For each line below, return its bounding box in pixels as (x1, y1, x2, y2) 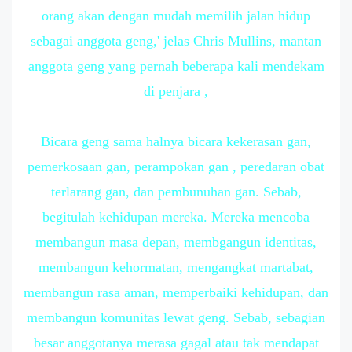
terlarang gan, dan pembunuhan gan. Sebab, (50, 184, 302, 200)
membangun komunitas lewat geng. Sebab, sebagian (27, 310, 325, 325)
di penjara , (144, 83, 208, 99)
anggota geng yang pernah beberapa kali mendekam (27, 58, 324, 74)
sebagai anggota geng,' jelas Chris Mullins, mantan (31, 33, 321, 49)
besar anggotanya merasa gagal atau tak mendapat (33, 335, 319, 350)
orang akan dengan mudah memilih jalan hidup (42, 8, 310, 24)
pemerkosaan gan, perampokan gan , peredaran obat (27, 159, 324, 174)
